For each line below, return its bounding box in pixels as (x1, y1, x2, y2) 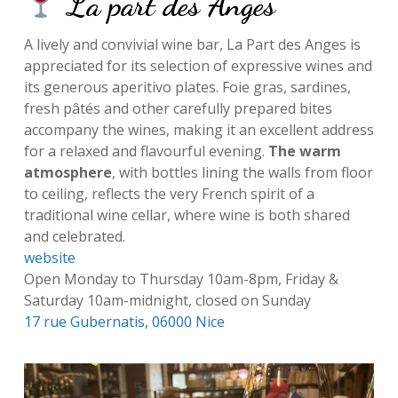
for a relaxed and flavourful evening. (23, 140, 268, 161)
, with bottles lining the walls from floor (111, 162, 373, 182)
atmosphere (23, 162, 112, 182)
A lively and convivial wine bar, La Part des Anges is (23, 34, 361, 54)
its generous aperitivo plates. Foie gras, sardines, (23, 76, 351, 97)
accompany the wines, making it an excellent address (23, 119, 374, 139)
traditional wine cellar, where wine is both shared (23, 204, 350, 225)
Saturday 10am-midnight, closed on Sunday (23, 290, 311, 310)
